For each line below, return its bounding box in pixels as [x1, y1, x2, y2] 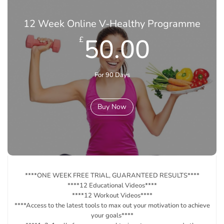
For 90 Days [94, 70, 130, 79]
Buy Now [97, 102, 126, 111]
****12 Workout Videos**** [71, 191, 152, 200]
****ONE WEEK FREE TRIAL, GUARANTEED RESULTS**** [24, 171, 199, 180]
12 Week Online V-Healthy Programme [23, 17, 200, 30]
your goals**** [90, 211, 133, 220]
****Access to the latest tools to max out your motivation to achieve [14, 201, 210, 210]
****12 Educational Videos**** [67, 181, 157, 190]
